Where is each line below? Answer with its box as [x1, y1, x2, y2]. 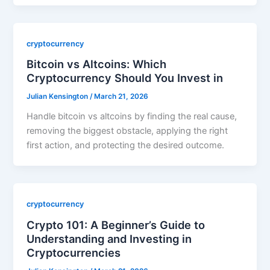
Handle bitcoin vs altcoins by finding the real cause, [27, 111, 237, 122]
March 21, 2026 [94, 92, 149, 101]
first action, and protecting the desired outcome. [27, 140, 225, 151]
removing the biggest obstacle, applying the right [27, 125, 228, 137]
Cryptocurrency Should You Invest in [27, 71, 224, 85]
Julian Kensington [27, 92, 90, 101]
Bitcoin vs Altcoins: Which [27, 57, 167, 71]
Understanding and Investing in [27, 231, 192, 245]
